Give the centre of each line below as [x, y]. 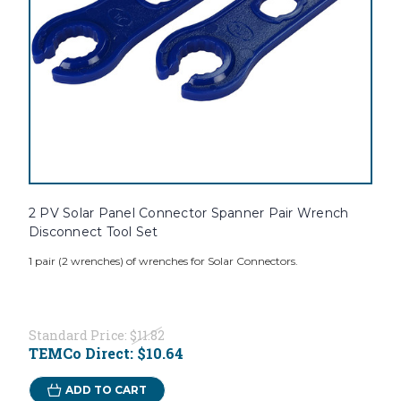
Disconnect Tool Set [93, 232]
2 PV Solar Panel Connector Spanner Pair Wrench [188, 213]
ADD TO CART [106, 390]
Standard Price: [79, 336]
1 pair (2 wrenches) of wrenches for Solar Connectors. [163, 261]
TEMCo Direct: [82, 354]
